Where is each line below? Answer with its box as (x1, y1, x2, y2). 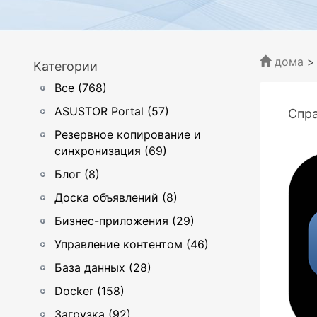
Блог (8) (54, 167, 100, 181)
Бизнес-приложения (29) (54, 214, 195, 228)
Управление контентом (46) (54, 237, 209, 251)
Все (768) (54, 81, 107, 95)
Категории (33, 59, 98, 74)
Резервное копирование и (54, 127, 201, 142)
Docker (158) (54, 284, 125, 298)
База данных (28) (54, 260, 151, 275)
